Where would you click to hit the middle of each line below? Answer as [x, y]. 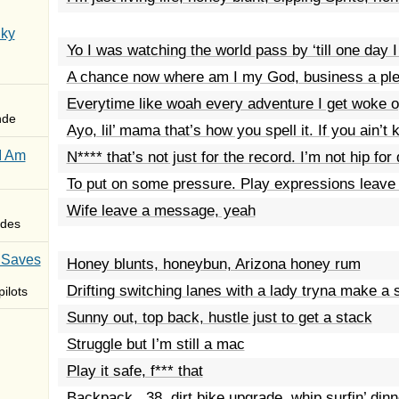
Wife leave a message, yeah [161, 211]
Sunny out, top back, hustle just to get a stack [219, 318]
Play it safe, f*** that [134, 371]
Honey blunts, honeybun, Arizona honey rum [213, 264]
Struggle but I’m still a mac [155, 344]
